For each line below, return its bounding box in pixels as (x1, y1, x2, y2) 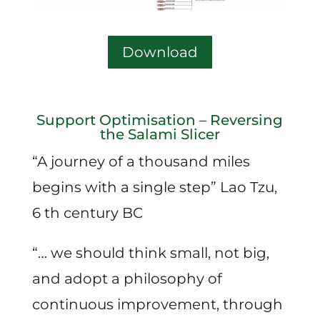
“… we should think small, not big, (31, 244, 269, 261)
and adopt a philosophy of (31, 269, 222, 287)
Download (121, 43, 198, 61)
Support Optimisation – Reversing (36, 111, 284, 129)
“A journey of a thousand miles (31, 152, 250, 170)
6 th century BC (31, 204, 143, 221)
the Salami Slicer (99, 125, 220, 143)
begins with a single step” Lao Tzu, (31, 178, 277, 196)
